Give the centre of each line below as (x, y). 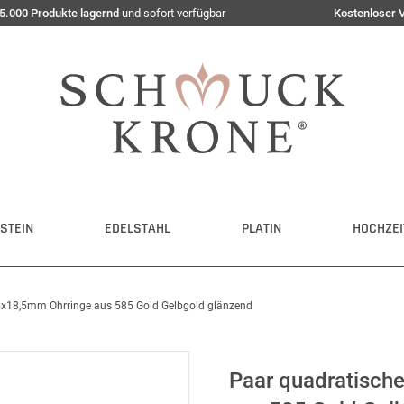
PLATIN (262, 229)
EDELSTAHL (138, 229)
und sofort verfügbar (172, 13)
